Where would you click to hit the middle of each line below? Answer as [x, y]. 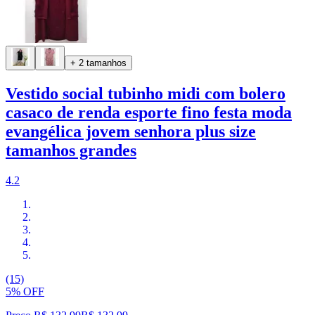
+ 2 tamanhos [98, 63]
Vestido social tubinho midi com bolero [146, 94]
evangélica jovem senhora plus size [131, 132]
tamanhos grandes [71, 151]
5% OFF [25, 292]
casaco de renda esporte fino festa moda [149, 113]
